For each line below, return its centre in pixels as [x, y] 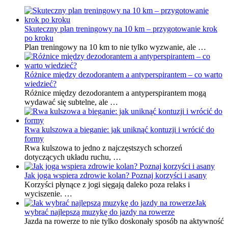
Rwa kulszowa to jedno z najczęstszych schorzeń [103, 148]
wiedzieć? [40, 84]
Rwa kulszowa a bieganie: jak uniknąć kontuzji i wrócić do [119, 130]
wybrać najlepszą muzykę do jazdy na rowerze [99, 212]
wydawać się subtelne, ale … [71, 102]
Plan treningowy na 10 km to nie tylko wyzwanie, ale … [115, 47]
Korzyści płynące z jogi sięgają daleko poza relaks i [107, 185]
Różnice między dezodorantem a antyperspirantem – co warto [123, 75]
